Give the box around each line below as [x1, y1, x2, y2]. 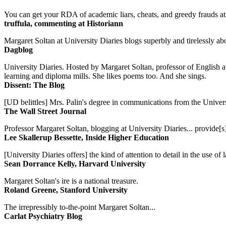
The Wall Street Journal [4, 107, 86, 116]
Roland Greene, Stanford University [4, 186, 128, 195]
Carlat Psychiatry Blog [4, 212, 82, 221]
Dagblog [4, 45, 33, 54]
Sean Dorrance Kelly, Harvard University [4, 159, 146, 168]
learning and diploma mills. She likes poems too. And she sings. [4, 72, 206, 81]
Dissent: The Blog [4, 81, 65, 90]
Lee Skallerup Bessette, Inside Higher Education [4, 133, 169, 142]
